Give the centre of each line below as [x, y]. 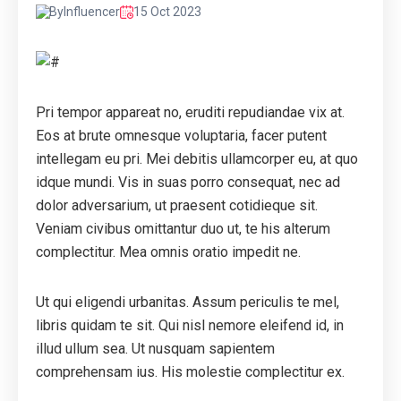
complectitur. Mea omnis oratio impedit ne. [168, 252]
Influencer [92, 12]
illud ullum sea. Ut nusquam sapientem [155, 349]
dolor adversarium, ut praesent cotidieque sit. [177, 206]
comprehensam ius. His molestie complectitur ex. [190, 372]
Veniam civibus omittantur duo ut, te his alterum [183, 229]
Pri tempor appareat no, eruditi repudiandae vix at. [190, 113]
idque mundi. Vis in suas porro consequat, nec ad [188, 183]
